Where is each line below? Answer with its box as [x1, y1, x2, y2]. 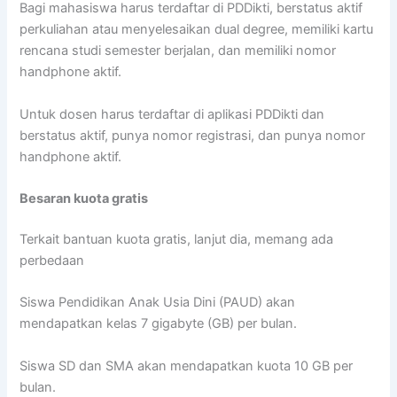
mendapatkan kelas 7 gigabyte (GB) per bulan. [19, 315, 298, 332]
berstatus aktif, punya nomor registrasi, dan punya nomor [19, 127, 366, 144]
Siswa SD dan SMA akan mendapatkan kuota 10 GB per [19, 357, 354, 374]
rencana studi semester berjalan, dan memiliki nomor [19, 43, 337, 59]
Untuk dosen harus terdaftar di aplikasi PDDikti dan [19, 105, 325, 122]
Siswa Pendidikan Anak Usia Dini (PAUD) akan [19, 294, 296, 311]
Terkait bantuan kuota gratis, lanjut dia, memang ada [19, 230, 334, 247]
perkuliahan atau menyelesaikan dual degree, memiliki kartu [19, 21, 374, 38]
